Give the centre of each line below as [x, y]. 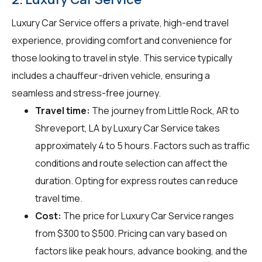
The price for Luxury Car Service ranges [148, 216]
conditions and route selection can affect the [131, 163]
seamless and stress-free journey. [86, 93]
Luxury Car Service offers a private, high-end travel [120, 23]
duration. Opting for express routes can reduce [137, 180]
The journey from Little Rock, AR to [165, 110]
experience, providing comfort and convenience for [122, 40]
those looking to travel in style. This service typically [122, 58]
